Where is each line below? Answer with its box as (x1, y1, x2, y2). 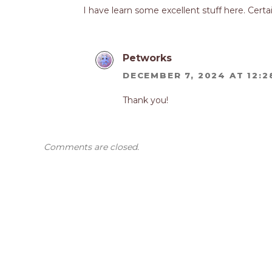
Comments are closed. (44, 141, 139, 152)
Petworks (123, 52, 172, 64)
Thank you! (123, 94, 168, 106)
